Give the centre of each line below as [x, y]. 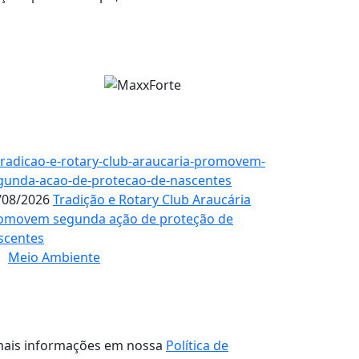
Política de [197, 346]
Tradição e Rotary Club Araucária [152, 200]
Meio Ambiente [54, 258]
